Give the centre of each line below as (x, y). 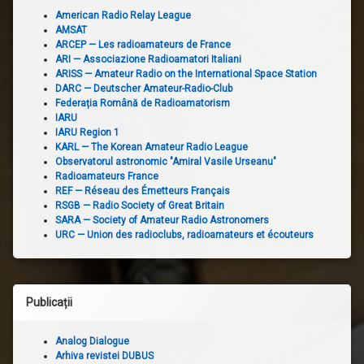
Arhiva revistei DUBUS (104, 355)
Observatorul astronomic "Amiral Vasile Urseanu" (166, 161)
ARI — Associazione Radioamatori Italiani (148, 59)
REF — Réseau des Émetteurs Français (143, 191)
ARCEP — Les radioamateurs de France (143, 44)
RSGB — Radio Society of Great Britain (140, 205)
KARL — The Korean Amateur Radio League (152, 147)
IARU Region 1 (87, 132)
